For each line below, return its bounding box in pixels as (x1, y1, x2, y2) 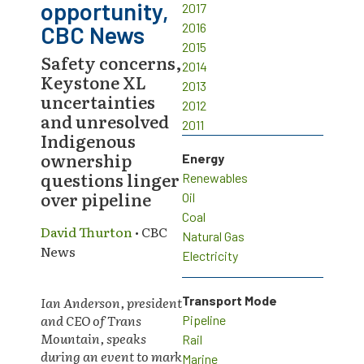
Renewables (182, 170, 248, 185)
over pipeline (41, 187, 151, 211)
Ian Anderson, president (41, 292, 182, 312)
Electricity (182, 248, 238, 263)
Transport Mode (182, 292, 277, 309)
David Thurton (41, 222, 132, 241)
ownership (41, 148, 132, 172)
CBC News (41, 20, 145, 49)
